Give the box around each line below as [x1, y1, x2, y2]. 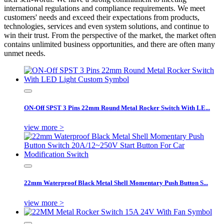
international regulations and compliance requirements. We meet [4, 3, 205, 12]
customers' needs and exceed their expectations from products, [4, 12, 199, 21]
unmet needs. [4, 48, 45, 57]
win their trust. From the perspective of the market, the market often [4, 30, 216, 39]
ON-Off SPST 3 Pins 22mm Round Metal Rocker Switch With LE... [24, 103, 210, 111]
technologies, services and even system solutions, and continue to [4, 21, 209, 30]
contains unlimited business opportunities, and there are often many [4, 39, 215, 48]
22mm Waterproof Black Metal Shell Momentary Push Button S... [24, 179, 208, 187]
